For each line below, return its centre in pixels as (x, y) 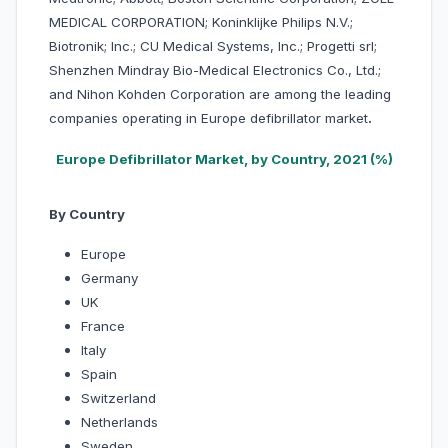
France (103, 326)
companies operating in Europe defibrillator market (208, 118)
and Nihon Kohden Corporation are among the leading (220, 94)
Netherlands (119, 422)
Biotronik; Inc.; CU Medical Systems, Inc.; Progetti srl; (213, 46)
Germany (109, 278)
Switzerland (118, 398)
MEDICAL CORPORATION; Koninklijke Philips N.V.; (201, 22)
